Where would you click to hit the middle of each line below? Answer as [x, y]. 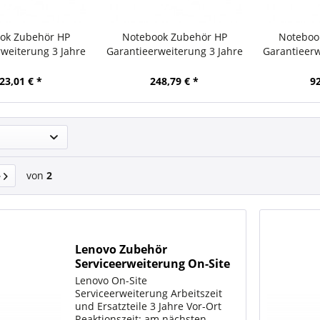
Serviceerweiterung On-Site [153, 264]
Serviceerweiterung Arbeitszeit [149, 294]
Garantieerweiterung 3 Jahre [174, 51]
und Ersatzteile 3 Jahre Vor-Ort [149, 306]
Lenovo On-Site [111, 281]
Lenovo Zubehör [121, 250]
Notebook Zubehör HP [174, 37]
